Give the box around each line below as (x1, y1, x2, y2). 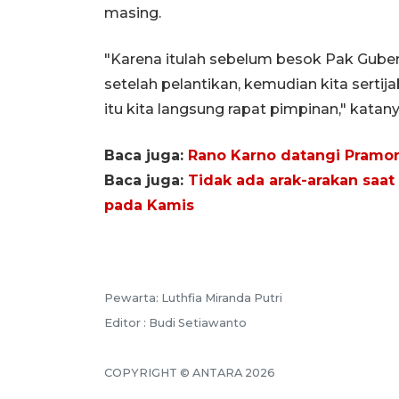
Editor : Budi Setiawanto (104, 315, 247, 330)
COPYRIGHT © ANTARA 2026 (104, 365, 275, 379)
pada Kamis (104, 196, 194, 214)
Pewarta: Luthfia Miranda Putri (104, 290, 282, 305)
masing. (104, 4, 161, 21)
